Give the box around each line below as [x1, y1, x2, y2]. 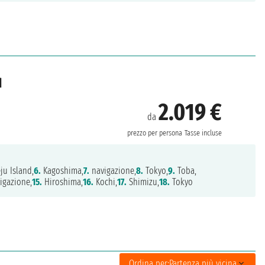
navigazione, [89, 165, 137, 177]
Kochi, [93, 176, 118, 188]
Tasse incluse [185, 128, 222, 138]
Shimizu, [127, 176, 160, 188]
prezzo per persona [127, 128, 183, 138]
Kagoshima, [41, 165, 84, 177]
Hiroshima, [42, 176, 83, 188]
